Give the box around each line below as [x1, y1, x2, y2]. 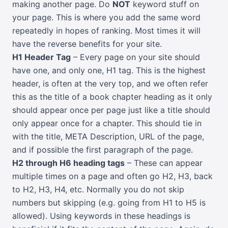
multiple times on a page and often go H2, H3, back [12, 171, 213, 182]
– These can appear [125, 158, 203, 168]
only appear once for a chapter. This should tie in [12, 118, 202, 129]
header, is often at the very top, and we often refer [12, 78, 208, 89]
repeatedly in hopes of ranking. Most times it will [12, 25, 201, 36]
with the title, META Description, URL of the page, [12, 131, 204, 142]
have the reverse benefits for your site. [12, 39, 162, 49]
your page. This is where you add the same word [12, 12, 201, 23]
